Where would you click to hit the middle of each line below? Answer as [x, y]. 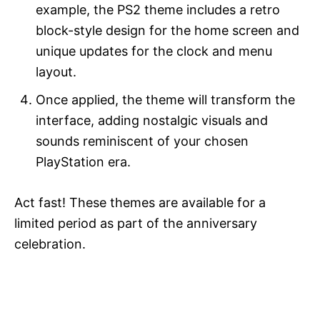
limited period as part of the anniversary [136, 223]
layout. [56, 71]
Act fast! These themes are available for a [140, 202]
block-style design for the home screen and [167, 30]
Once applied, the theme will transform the [165, 99]
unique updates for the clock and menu [154, 51]
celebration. [50, 244]
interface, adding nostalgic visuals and [152, 120]
